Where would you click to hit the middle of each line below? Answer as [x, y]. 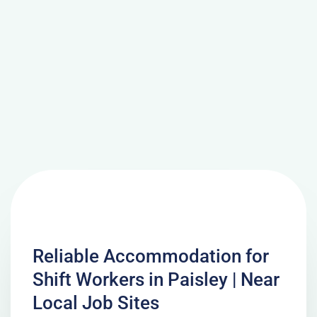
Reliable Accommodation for [150, 256]
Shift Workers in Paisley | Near [156, 279]
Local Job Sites [96, 302]
